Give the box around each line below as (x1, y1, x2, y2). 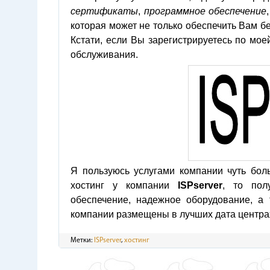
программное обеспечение (143, 6, 267, 16)
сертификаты (71, 6, 138, 16)
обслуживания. (71, 49, 138, 60)
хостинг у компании (71, 180, 178, 190)
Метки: (71, 237, 94, 244)
